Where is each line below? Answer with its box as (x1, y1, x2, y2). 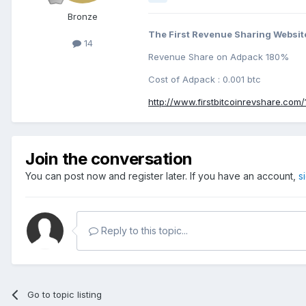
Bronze (68, 10, 98, 22)
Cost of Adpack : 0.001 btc (148, 73, 261, 85)
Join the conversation (25, 148, 193, 169)
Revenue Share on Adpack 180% (148, 51, 289, 62)
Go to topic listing (27, 288, 102, 300)
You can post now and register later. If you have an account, (25, 169, 298, 182)
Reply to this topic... (98, 224, 188, 236)
